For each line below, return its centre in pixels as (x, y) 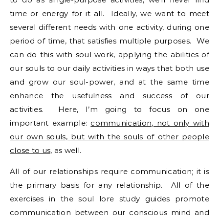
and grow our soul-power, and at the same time (109, 82)
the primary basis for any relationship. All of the (109, 185)
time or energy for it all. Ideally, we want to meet (109, 13)
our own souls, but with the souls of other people (109, 137)
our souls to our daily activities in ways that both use (109, 68)
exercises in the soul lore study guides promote (109, 199)
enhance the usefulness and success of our (109, 96)
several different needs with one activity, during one (109, 27)
